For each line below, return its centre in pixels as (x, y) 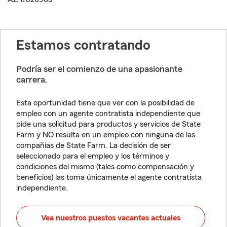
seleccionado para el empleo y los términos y (93, 156)
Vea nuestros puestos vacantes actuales (111, 218)
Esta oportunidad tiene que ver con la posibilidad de (105, 103)
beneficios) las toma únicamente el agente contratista (109, 177)
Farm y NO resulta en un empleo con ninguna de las (106, 135)
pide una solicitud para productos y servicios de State (108, 124)
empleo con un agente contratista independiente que (108, 113)
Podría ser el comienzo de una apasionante (99, 69)
